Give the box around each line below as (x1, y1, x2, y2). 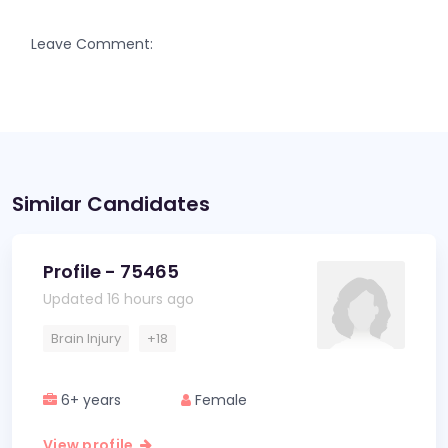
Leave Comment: (31, 34, 153, 54)
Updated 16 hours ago (43, 289, 194, 309)
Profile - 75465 (43, 259, 179, 284)
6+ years (57, 390, 121, 410)
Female (190, 390, 247, 410)
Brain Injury (51, 329, 121, 348)
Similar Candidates (12, 190, 210, 218)
